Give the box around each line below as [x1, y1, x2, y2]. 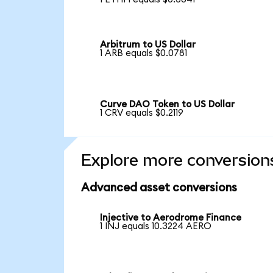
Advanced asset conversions [80, 182, 237, 194]
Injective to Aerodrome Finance [100, 213, 242, 222]
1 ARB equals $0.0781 [100, 49, 188, 58]
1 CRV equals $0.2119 [100, 108, 184, 118]
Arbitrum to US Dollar [100, 40, 196, 50]
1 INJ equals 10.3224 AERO [100, 221, 212, 231]
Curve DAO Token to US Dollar [100, 100, 235, 110]
